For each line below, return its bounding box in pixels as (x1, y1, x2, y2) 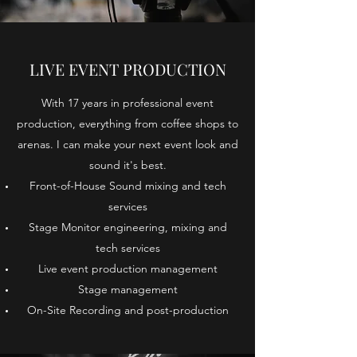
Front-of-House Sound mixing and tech (29, 178, 226, 193)
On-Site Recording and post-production (26, 302, 229, 317)
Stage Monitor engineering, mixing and (28, 219, 227, 234)
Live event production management (37, 261, 218, 276)
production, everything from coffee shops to (17, 116, 238, 131)
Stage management (77, 281, 178, 296)
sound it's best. (88, 157, 167, 172)
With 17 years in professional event (41, 95, 214, 110)
